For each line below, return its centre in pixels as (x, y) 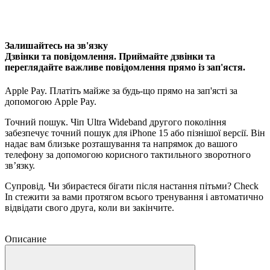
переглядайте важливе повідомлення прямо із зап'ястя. (126, 67)
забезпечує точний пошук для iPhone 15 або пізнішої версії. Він (135, 133)
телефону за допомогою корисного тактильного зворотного (128, 155)
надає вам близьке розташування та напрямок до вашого (121, 144)
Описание (26, 239)
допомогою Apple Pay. (52, 102)
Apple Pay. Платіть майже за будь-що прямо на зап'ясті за (121, 91)
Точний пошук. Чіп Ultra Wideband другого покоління (115, 122)
